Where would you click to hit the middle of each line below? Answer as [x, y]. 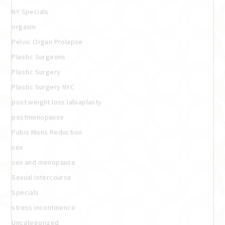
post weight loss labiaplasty [57, 102]
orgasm [24, 26]
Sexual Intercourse [42, 177]
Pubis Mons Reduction [47, 132]
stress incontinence [43, 207]
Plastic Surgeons [39, 57]
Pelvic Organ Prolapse [47, 41]
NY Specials [30, 11]
